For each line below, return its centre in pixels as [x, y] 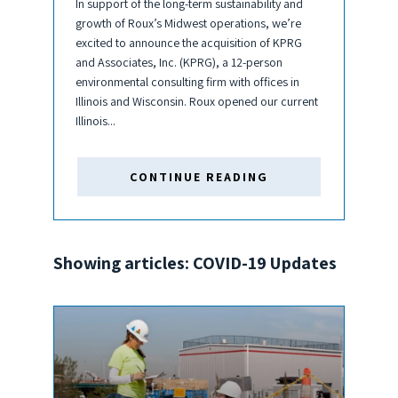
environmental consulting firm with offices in [187, 82]
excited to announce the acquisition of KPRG [189, 43]
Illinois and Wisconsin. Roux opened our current [197, 102]
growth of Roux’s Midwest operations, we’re [188, 24]
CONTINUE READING [199, 176]
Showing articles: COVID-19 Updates [195, 263]
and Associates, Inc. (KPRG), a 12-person [179, 63]
